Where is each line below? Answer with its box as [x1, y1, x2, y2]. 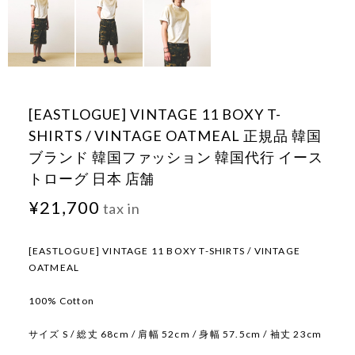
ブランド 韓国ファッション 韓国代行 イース [28, 148, 323, 166]
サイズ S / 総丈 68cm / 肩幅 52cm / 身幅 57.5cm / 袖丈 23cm [28, 328, 323, 341]
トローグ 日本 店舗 [28, 170, 155, 188]
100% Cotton [28, 295, 95, 307]
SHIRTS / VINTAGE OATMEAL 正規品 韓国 [28, 127, 322, 145]
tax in [99, 200, 141, 218]
